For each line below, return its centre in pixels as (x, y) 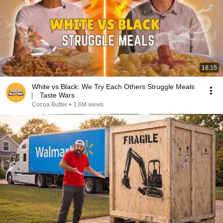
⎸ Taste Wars (53, 95)
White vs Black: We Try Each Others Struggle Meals (113, 87)
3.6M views (88, 105)
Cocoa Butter (50, 105)
